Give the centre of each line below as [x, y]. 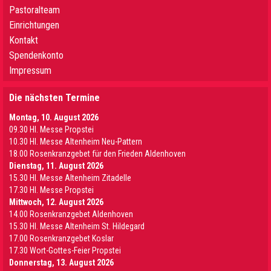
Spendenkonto [36, 55]
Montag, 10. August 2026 [54, 117]
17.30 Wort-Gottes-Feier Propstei [65, 250]
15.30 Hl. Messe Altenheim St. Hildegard [77, 226]
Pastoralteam [34, 10]
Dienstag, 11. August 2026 [56, 166]
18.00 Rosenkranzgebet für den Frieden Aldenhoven [97, 154]
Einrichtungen [34, 25]
